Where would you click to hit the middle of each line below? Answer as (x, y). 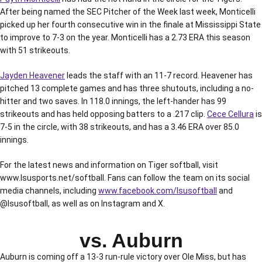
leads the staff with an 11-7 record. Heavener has (159, 75)
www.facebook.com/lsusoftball (158, 191)
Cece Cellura (230, 114)
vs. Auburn (131, 240)
